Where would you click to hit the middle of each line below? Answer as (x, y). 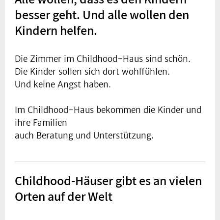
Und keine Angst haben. (63, 84)
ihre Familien (42, 123)
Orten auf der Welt (64, 196)
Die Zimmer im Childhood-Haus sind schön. (103, 59)
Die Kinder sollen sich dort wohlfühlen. (92, 71)
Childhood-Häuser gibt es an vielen (108, 180)
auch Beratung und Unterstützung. (84, 135)
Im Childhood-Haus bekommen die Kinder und (108, 110)
